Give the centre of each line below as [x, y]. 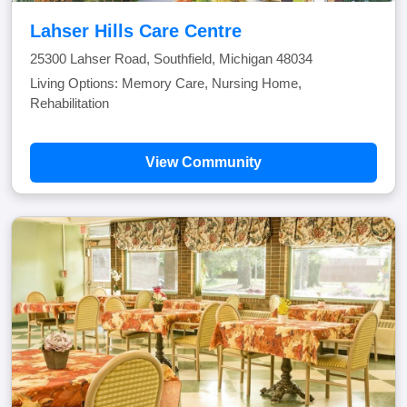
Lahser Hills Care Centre [136, 31]
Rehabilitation [69, 103]
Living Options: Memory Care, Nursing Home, [166, 83]
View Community [203, 162]
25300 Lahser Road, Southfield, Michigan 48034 [171, 59]
